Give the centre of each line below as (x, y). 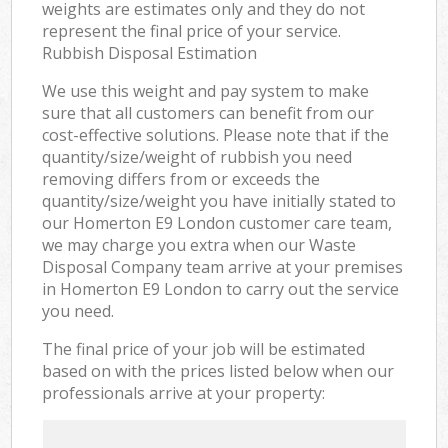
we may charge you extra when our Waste (199, 244)
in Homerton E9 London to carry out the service (221, 288)
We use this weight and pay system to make (206, 90)
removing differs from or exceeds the (181, 178)
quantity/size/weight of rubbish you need (197, 156)
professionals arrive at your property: (184, 392)
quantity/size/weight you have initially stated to (219, 200)
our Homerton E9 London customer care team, (217, 222)
